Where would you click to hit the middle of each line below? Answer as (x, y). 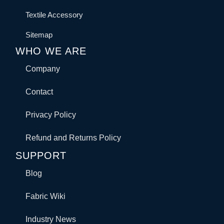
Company (43, 68)
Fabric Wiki (46, 196)
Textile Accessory (54, 14)
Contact (39, 91)
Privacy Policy (51, 114)
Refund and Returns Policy (73, 137)
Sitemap (39, 34)
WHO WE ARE (51, 51)
